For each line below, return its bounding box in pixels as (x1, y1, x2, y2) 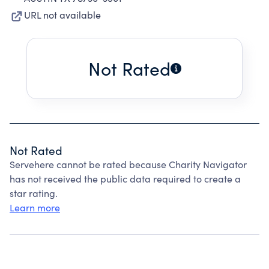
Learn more (10, 201, 60, 214)
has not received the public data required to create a (10, 172, 241, 185)
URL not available (24, 8, 101, 21)
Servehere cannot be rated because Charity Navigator (10, 158, 247, 171)
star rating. (10, 187, 58, 199)
